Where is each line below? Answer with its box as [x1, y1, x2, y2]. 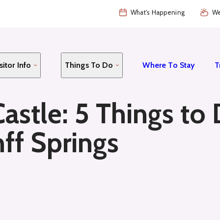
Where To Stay [142, 60, 195, 70]
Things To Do [64, 60, 113, 70]
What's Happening [130, 8, 185, 16]
